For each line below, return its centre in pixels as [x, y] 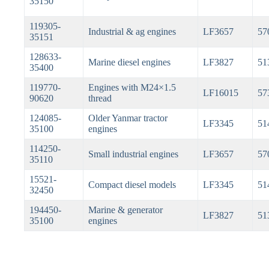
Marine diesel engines [129, 62]
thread [100, 98]
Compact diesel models [132, 185]
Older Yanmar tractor [128, 118]
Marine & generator [125, 210]
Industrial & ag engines [132, 32]
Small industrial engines [133, 154]
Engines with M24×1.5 [132, 88]
